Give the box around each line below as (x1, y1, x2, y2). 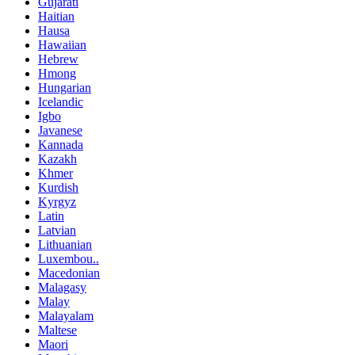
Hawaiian (38, 37, 86, 52)
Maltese (38, 323, 77, 337)
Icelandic (38, 94, 83, 109)
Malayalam (38, 308, 94, 323)
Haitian (38, 9, 74, 23)
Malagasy (38, 280, 86, 294)
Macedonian (38, 265, 100, 280)
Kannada (38, 137, 83, 151)
